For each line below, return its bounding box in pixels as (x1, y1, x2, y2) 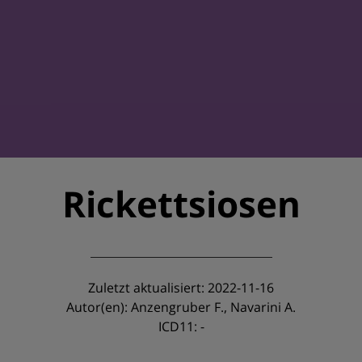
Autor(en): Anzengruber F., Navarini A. (66, 298, 296, 316)
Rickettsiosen (61, 179, 301, 228)
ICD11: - (158, 318, 204, 335)
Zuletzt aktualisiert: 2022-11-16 (88, 279, 274, 297)
